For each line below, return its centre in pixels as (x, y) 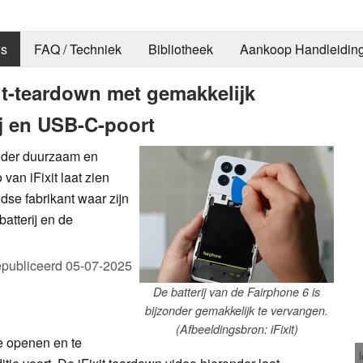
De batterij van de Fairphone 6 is (237, 291)
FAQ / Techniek (77, 49)
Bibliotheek (180, 49)
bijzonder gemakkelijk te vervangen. (237, 310)
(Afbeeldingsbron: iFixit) (237, 329)
